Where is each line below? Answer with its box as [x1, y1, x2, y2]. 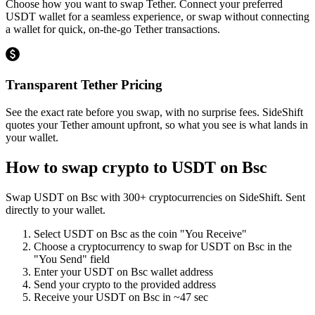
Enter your [34, 265, 84, 278]
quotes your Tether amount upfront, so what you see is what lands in [6, 118, 308, 131]
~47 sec [174, 290, 208, 303]
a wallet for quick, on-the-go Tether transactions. [6, 23, 220, 36]
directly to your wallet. [6, 203, 105, 216]
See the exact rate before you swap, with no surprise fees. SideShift [6, 105, 303, 118]
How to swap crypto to [6, 157, 172, 176]
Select [34, 227, 63, 240]
